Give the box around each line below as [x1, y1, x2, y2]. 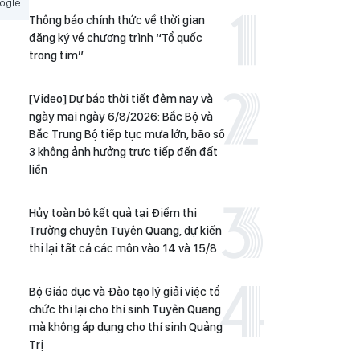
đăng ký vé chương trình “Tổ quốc [29, 31, 202, 45]
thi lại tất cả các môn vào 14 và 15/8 [29, 241, 217, 256]
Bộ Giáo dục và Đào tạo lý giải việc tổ [29, 284, 220, 299]
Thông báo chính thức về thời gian [29, 13, 205, 27]
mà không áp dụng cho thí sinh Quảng [29, 320, 223, 334]
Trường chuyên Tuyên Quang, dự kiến [29, 223, 222, 238]
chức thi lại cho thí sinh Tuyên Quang [29, 302, 221, 317]
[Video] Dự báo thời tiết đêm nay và [29, 92, 213, 106]
